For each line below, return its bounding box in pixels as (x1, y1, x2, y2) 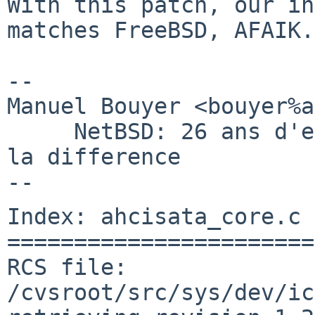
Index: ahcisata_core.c (7, 203, 301, 229)
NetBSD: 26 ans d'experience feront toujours (7, 118, 74, 144)
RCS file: (7, 254, 127, 280)
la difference (7, 143, 181, 169)
